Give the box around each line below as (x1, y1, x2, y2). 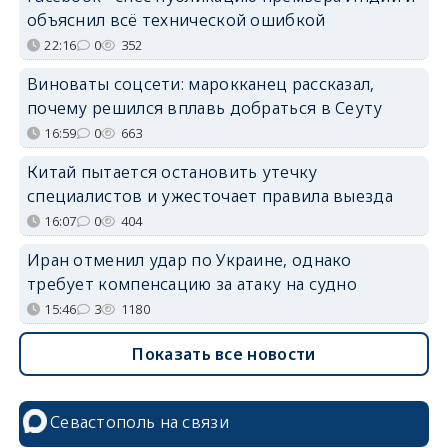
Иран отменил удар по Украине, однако (26, 248, 352, 271)
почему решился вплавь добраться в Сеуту (26, 96, 383, 119)
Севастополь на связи (49, 410, 229, 433)
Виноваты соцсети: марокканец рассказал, (26, 72, 375, 95)
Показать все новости (132, 342, 316, 365)
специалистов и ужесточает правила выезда (26, 184, 393, 207)
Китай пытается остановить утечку (26, 160, 318, 183)
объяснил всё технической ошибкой (26, 8, 326, 31)
